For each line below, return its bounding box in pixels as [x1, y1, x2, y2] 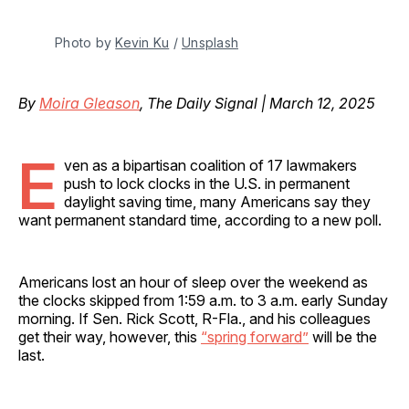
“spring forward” [201, 327, 309, 346]
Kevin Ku [115, 34, 170, 50]
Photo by [55, 34, 116, 50]
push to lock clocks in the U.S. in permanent [64, 173, 350, 193]
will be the [309, 327, 377, 346]
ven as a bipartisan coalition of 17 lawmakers [64, 155, 357, 174]
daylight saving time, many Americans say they [64, 192, 371, 211]
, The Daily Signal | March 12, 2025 [140, 93, 375, 112]
